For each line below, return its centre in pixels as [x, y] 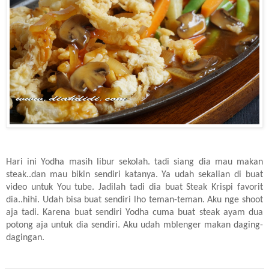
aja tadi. [23, 212]
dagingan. [26, 237]
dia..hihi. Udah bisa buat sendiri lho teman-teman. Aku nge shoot [134, 200]
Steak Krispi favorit [225, 187]
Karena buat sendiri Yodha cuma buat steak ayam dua [151, 212]
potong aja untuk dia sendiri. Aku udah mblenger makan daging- [134, 225]
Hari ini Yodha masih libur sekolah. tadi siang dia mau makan [134, 162]
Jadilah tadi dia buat [141, 187]
